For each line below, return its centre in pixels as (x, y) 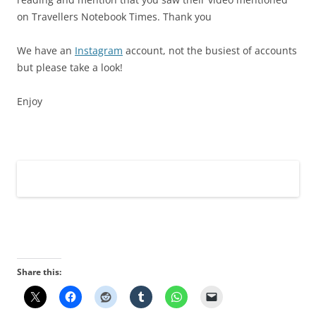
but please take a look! (70, 67)
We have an (46, 50)
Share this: (39, 272)
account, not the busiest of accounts (210, 50)
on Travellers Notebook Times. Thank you (114, 16)
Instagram (99, 50)
